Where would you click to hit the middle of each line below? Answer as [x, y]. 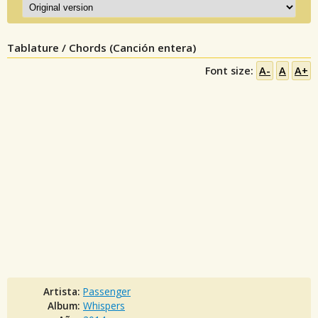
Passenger [107, 291]
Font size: [231, 70]
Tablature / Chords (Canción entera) [102, 47]
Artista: [63, 291]
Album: [65, 305]
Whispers [104, 305]
